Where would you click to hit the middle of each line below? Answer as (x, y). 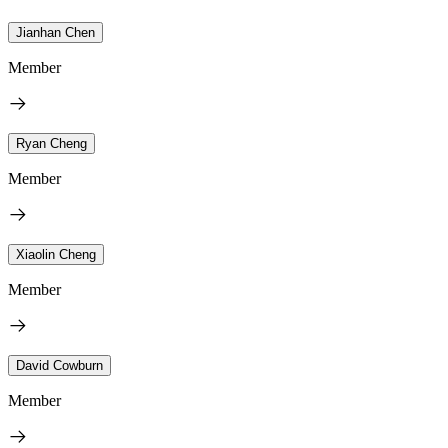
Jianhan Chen (55, 32)
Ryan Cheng (51, 143)
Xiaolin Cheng (56, 254)
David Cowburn (59, 365)
